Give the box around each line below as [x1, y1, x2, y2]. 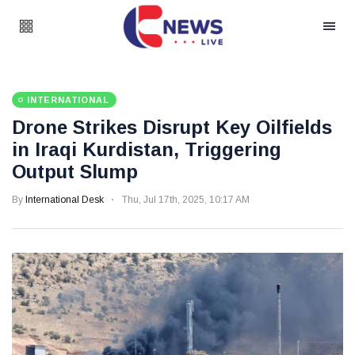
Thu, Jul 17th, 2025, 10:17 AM [122, 194, 250, 205]
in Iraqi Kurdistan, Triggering [12, 139, 281, 160]
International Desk [25, 194, 104, 205]
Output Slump [12, 161, 138, 182]
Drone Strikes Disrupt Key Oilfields [12, 116, 332, 138]
